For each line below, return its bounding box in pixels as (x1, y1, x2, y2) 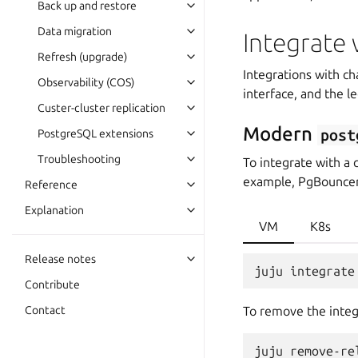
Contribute (25, 278, 80, 291)
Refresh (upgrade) (38, 50, 127, 63)
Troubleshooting (38, 153, 121, 165)
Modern (243, 123, 317, 145)
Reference (25, 178, 78, 191)
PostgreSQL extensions (38, 127, 153, 140)
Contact (25, 304, 66, 316)
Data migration (38, 25, 112, 38)
